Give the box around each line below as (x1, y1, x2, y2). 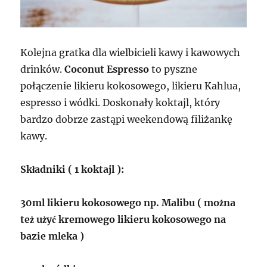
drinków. (20, 63, 65, 76)
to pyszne (149, 63, 198, 76)
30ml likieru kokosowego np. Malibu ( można (20, 197, 236, 209)
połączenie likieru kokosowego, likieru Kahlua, (20, 80, 241, 92)
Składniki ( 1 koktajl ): (20, 163, 125, 176)
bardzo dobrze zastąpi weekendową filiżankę (20, 113, 233, 126)
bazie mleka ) (20, 230, 85, 243)
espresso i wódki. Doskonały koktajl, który (20, 97, 221, 109)
